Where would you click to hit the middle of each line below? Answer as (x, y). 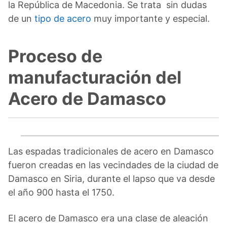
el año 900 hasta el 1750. (61, 192)
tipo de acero (63, 18)
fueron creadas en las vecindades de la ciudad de (113, 165)
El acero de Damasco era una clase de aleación (108, 218)
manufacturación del (95, 77)
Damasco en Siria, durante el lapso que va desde (111, 178)
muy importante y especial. (150, 18)
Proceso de (55, 56)
